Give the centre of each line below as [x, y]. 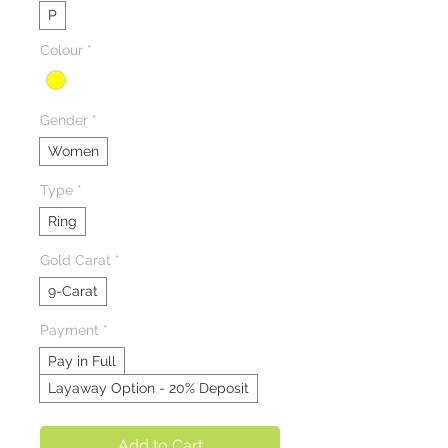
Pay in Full [82, 361]
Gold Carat [75, 260]
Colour [61, 50]
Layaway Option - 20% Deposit [148, 388]
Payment [69, 330]
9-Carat [73, 291]
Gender [64, 120]
